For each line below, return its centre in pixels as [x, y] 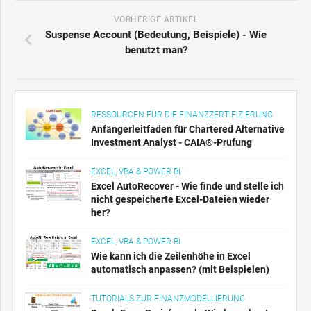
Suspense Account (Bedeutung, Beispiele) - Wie [156, 35]
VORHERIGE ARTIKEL [156, 20]
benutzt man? [156, 50]
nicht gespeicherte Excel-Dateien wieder [180, 200]
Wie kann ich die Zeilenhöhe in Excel [171, 257]
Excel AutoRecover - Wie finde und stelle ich [187, 186]
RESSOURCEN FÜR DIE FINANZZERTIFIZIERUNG [182, 115]
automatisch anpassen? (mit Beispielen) [180, 270]
